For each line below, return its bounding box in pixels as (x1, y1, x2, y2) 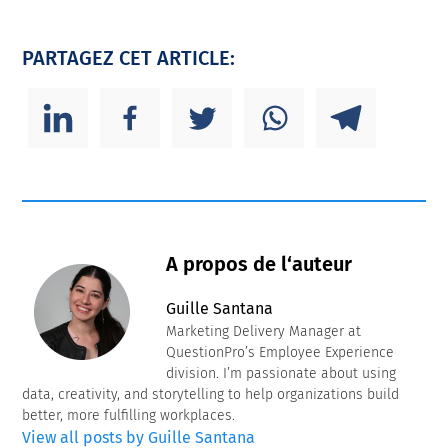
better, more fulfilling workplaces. (22, 407, 236, 425)
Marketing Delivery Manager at (166, 323, 362, 341)
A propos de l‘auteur (166, 252, 353, 277)
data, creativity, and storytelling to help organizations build (22, 386, 400, 404)
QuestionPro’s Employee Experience (166, 344, 395, 362)
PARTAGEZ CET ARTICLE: (22, 46, 236, 71)
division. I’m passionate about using (166, 365, 397, 383)
